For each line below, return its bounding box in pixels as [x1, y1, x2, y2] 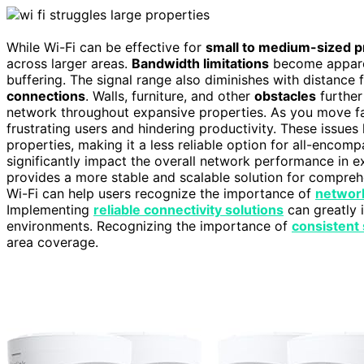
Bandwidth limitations [132, 55, 269, 72]
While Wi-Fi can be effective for [6, 39, 206, 56]
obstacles [254, 88, 316, 105]
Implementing [6, 201, 93, 219]
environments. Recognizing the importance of [6, 218, 292, 235]
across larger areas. [6, 55, 132, 72]
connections [6, 88, 85, 105]
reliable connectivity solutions [93, 201, 284, 219]
